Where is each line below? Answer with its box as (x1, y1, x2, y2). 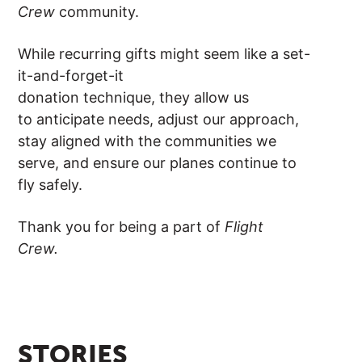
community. (59, 3, 148, 21)
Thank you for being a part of (18, 218, 225, 236)
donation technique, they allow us (18, 89, 250, 107)
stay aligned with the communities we (18, 133, 277, 150)
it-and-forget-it (18, 67, 124, 85)
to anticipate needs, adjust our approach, (18, 111, 300, 128)
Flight (225, 218, 264, 236)
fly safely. (18, 176, 91, 194)
